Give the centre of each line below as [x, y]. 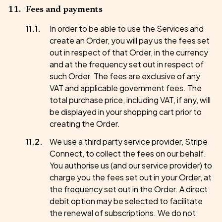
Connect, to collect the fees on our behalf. [128, 153]
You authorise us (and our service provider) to [131, 165]
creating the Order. [85, 124]
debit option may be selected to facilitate [126, 201]
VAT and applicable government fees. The [126, 88]
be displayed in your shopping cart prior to [126, 112]
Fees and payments [64, 10]
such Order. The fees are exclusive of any [125, 76]
